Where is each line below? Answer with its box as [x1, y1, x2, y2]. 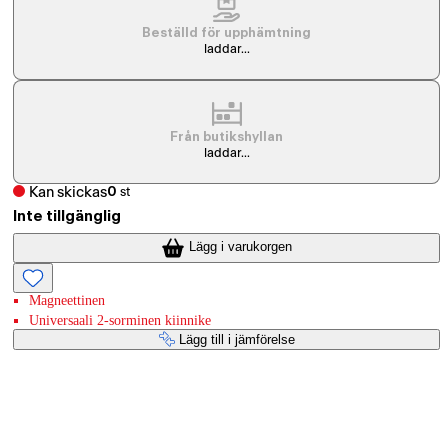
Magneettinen [29, 292, 106, 308]
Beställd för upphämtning [142, 27, 312, 40]
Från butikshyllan [170, 131, 284, 144]
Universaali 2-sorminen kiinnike [29, 312, 212, 328]
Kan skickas [29, 184, 108, 200]
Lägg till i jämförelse [178, 331, 295, 347]
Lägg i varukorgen [189, 239, 293, 255]
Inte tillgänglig [13, 209, 122, 225]
